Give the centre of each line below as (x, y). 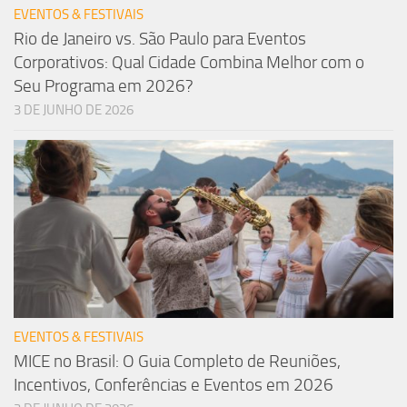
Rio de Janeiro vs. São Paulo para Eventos (160, 38)
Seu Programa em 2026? (104, 85)
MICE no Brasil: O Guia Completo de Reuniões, (177, 362)
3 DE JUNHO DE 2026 (74, 109)
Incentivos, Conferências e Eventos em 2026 (174, 385)
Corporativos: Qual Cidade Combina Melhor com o (189, 62)
